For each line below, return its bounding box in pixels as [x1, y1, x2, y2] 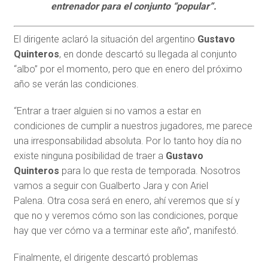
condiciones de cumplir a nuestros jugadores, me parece [13, 120, 252, 132]
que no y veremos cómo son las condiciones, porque [13, 210, 238, 221]
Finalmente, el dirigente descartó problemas [13, 252, 198, 263]
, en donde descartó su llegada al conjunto [59, 48, 237, 60]
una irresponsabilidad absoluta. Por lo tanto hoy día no [13, 135, 242, 147]
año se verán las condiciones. [13, 78, 139, 90]
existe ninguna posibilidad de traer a [13, 150, 166, 162]
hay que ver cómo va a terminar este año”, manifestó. [13, 225, 239, 236]
